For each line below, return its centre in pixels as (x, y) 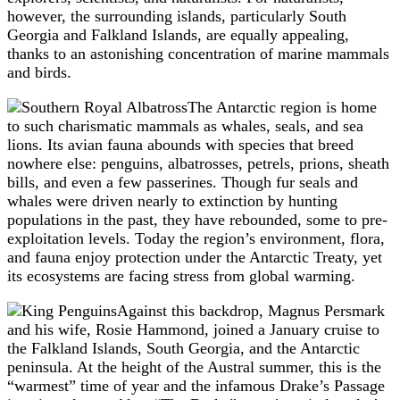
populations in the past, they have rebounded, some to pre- (197, 219)
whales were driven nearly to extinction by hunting (172, 200)
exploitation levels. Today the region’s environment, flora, (196, 238)
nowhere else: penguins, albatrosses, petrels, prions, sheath (198, 163)
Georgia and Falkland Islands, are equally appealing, (178, 34)
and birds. (39, 72)
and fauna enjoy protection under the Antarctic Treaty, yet (195, 257)
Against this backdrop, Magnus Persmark (251, 310)
